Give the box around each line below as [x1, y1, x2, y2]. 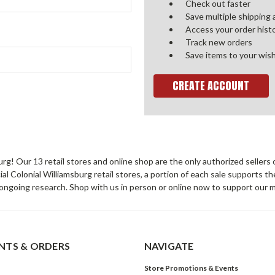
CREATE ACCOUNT [172, 77, 250, 94]
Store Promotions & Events [144, 263, 238, 273]
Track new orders [185, 37, 253, 47]
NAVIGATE [144, 239, 194, 252]
